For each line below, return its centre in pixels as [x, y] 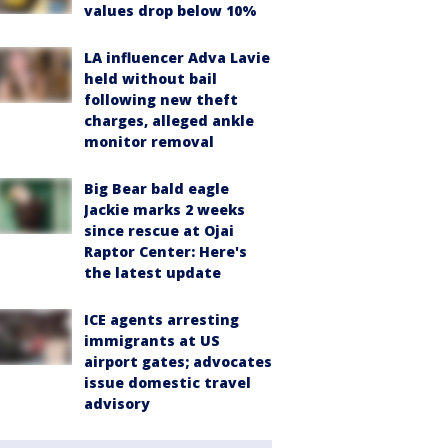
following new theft [161, 99]
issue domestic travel [167, 382]
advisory [117, 403]
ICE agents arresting [161, 319]
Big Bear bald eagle [156, 188]
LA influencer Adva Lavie [177, 57]
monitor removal [149, 141]
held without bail [150, 78]
